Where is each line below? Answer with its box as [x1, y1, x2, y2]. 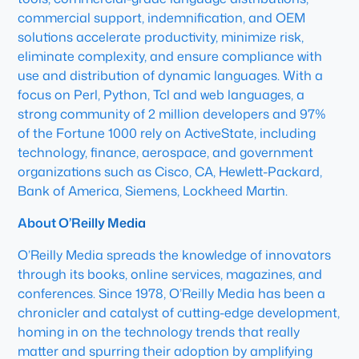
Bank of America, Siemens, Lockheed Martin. [18, 182, 288, 200]
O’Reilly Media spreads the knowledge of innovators [18, 246, 332, 264]
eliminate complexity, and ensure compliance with [18, 47, 323, 65]
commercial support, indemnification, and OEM [18, 9, 306, 26]
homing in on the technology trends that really [18, 323, 301, 341]
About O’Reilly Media [18, 214, 147, 232]
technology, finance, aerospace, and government [18, 143, 314, 161]
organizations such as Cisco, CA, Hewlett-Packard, [18, 163, 323, 180]
